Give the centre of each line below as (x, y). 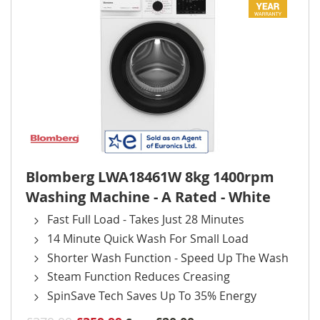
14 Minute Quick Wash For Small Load (148, 238)
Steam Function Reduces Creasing (139, 277)
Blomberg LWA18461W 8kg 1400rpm (150, 177)
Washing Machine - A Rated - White (148, 197)
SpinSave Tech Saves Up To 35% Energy (152, 296)
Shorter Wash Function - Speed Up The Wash (168, 257)
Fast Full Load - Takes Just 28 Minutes (146, 219)
